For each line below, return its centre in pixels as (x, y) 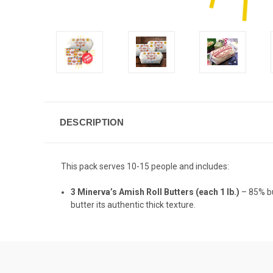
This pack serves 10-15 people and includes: (145, 166)
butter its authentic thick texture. (133, 204)
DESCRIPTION (92, 122)
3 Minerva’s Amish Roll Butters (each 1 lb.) (155, 192)
